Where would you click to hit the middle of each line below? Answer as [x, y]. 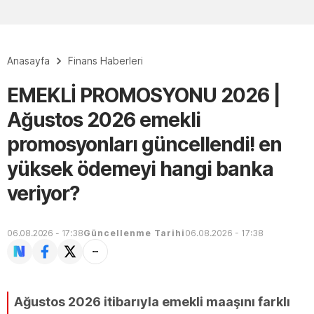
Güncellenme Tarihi [134, 233]
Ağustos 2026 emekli [104, 120]
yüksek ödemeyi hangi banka [140, 169]
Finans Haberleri [105, 61]
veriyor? [43, 193]
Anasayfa [28, 61]
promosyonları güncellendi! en [144, 144]
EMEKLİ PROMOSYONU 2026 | [144, 95]
